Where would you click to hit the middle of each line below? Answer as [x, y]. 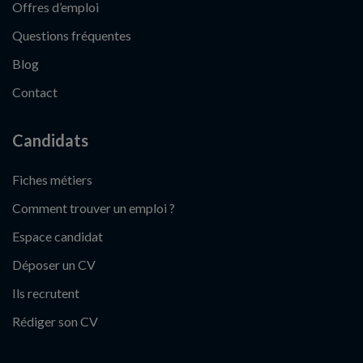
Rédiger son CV [55, 321]
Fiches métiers [52, 179]
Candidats [50, 140]
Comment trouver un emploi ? [94, 208]
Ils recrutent [46, 293]
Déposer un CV [54, 265]
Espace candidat [58, 236]
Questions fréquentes [72, 35]
